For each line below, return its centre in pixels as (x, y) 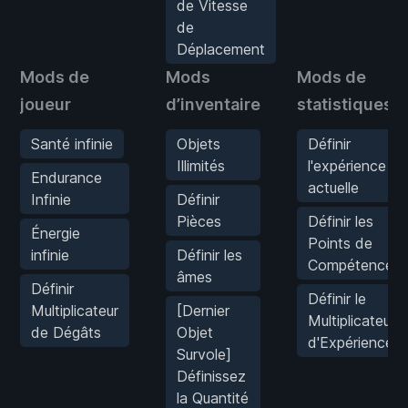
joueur (46, 104)
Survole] (204, 354)
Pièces (199, 221)
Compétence (351, 265)
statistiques (345, 104)
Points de (340, 243)
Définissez (211, 376)
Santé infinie (72, 143)
